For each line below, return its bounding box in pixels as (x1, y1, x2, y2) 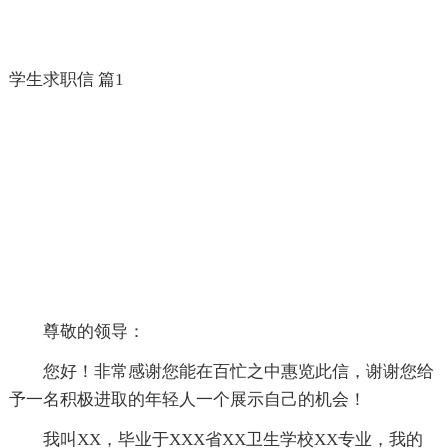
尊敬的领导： (42, 321, 145, 341)
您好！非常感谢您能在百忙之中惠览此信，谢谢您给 (42, 361, 434, 381)
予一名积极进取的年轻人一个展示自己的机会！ (8, 389, 366, 409)
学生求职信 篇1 (8, 69, 124, 89)
